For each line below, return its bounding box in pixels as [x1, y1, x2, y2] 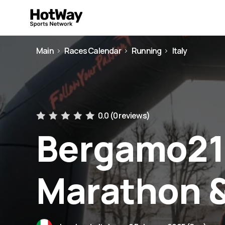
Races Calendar [64, 45, 121, 56]
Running [132, 45, 162, 56]
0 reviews [113, 110, 147, 121]
